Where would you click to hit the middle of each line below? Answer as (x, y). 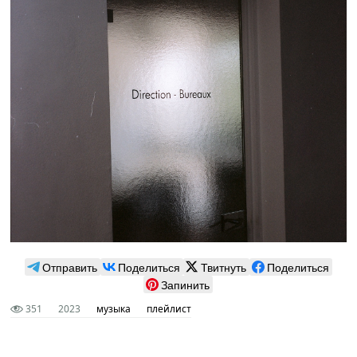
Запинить (186, 285)
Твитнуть (223, 267)
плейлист (169, 309)
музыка (114, 309)
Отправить (69, 267)
